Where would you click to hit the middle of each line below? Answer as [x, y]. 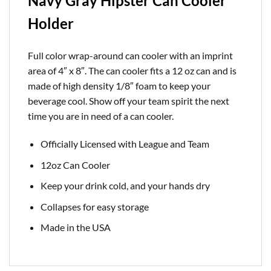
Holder [51, 24]
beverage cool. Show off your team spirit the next [129, 101]
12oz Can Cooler [75, 165]
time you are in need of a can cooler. [101, 116]
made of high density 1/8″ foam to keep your [119, 86]
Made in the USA [75, 227]
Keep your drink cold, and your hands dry [125, 186]
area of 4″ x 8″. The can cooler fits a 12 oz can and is [132, 71]
